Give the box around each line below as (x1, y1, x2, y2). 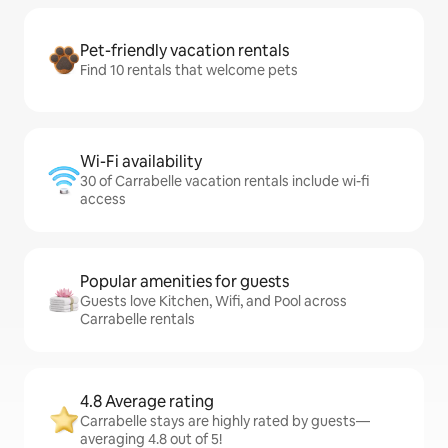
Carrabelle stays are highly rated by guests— (80, 412, 370, 430)
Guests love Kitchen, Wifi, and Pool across (80, 292, 347, 310)
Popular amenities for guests (80, 271, 289, 292)
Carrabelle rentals (80, 310, 195, 328)
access (80, 190, 126, 208)
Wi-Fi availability (80, 151, 202, 172)
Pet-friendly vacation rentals (80, 40, 289, 61)
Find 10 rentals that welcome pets (80, 61, 298, 79)
